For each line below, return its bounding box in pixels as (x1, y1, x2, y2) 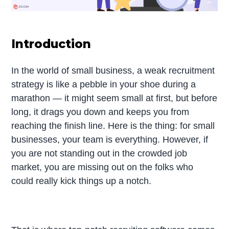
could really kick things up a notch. (11, 175, 152, 186)
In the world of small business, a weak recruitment (11, 65, 215, 76)
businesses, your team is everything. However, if (11, 134, 209, 145)
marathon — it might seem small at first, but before (11, 93, 218, 103)
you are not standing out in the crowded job (11, 148, 188, 158)
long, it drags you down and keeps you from (11, 106, 190, 117)
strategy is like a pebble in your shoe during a (11, 79, 196, 89)
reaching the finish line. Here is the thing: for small (11, 120, 215, 131)
